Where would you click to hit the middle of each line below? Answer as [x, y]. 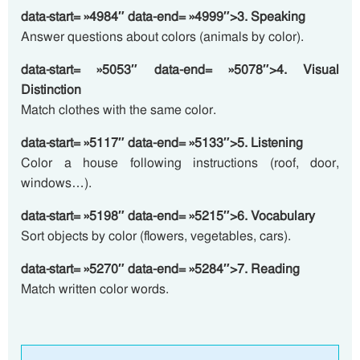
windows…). [56, 183]
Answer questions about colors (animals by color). [162, 37]
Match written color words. [95, 289]
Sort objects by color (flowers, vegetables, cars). [156, 236]
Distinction [51, 90]
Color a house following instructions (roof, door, [180, 163]
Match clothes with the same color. [119, 110]
